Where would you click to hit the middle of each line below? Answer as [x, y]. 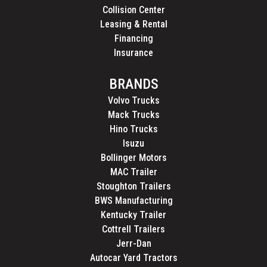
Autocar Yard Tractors [133, 258]
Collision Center [133, 10]
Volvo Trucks [133, 101]
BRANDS [133, 84]
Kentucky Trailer [133, 215]
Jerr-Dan [133, 244]
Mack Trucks [133, 115]
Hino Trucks [133, 129]
